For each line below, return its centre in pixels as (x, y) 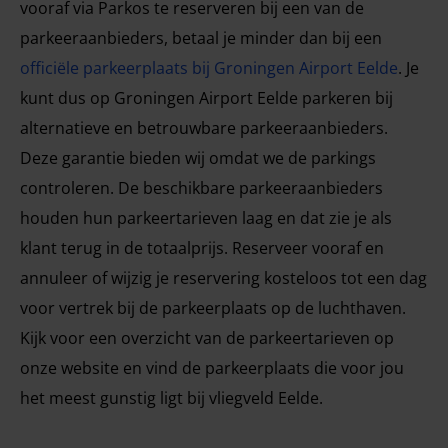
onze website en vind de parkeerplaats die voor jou (212, 368)
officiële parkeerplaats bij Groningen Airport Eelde (209, 68)
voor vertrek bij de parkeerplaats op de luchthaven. (213, 308)
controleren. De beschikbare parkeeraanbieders (201, 188)
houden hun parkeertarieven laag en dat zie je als (206, 218)
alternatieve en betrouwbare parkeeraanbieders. (204, 128)
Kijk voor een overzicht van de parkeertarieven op (207, 338)
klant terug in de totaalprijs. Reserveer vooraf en (202, 248)
